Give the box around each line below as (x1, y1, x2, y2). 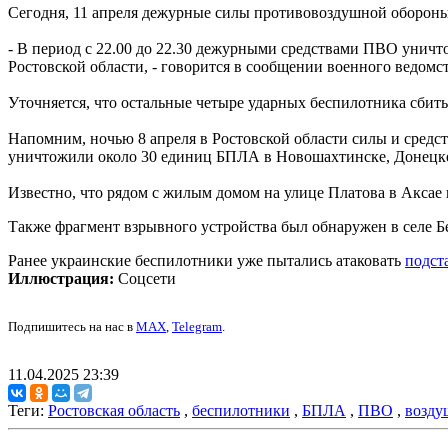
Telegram (172, 319, 222, 335)
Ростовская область (48, 402, 180, 420)
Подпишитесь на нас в (8, 319, 136, 335)
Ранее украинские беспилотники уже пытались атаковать (8, 252, 405, 270)
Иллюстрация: (8, 270, 114, 288)
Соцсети (114, 270, 176, 288)
